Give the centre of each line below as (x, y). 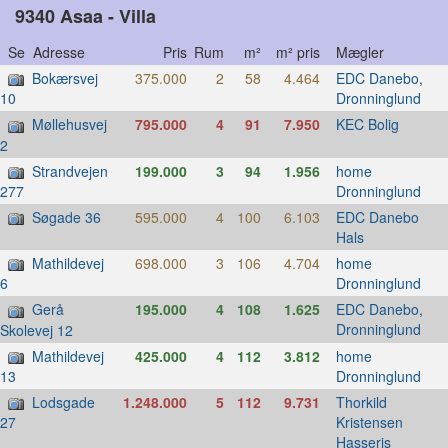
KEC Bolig (367, 124)
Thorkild (361, 401)
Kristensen (369, 421)
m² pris (305, 51)
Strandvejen (70, 170)
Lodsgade (63, 401)
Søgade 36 (66, 216)
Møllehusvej (69, 124)
